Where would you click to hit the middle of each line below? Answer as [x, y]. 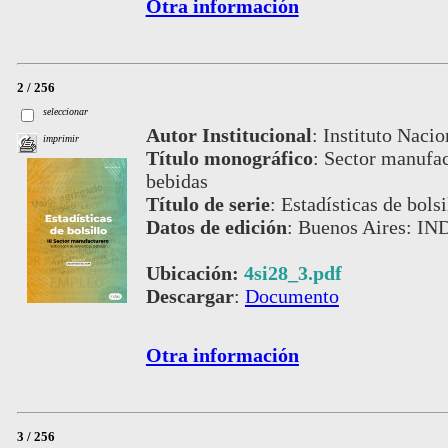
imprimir [61, 139]
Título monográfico [229, 157]
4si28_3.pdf [292, 272]
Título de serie [207, 203]
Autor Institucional [228, 134]
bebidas [176, 180]
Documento [291, 295]
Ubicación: [194, 272]
